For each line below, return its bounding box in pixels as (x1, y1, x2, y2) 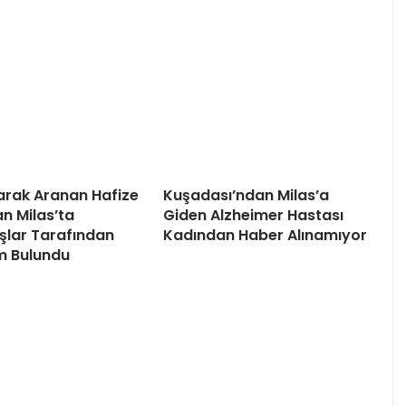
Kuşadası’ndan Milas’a (163, 185, 329, 207)
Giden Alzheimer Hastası (163, 205, 343, 227)
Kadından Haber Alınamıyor (163, 225, 367, 246)
